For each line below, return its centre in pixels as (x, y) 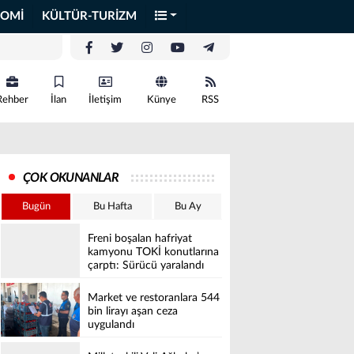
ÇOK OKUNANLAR (71, 178)
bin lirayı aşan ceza (133, 312)
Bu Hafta (112, 207)
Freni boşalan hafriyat (140, 239)
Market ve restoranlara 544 (154, 298)
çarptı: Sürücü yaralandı (146, 266)
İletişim (105, 100)
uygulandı (111, 325)
